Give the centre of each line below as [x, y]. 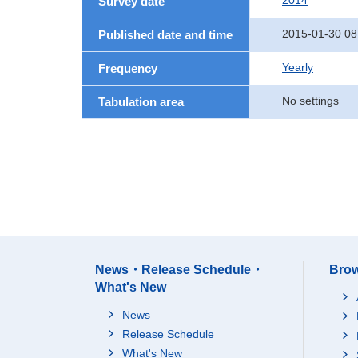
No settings [310, 101]
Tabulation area [141, 102]
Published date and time [165, 35]
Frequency [128, 68]
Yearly [298, 67]
